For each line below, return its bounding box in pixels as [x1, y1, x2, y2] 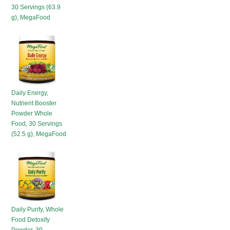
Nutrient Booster [11, 100, 57, 107]
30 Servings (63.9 [11, 4, 61, 11]
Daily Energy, [11, 89, 49, 97]
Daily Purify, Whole [11, 206, 64, 213]
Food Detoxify [11, 216, 50, 223]
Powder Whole [11, 110, 53, 117]
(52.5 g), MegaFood [11, 130, 67, 138]
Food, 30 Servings [11, 120, 63, 127]
